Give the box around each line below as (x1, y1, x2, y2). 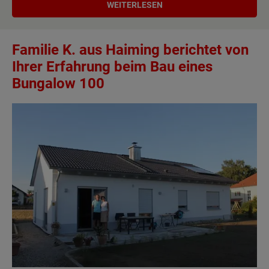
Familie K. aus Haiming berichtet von (12, 41, 249, 58)
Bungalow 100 (12, 74, 104, 92)
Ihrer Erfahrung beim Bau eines (12, 58, 213, 75)
